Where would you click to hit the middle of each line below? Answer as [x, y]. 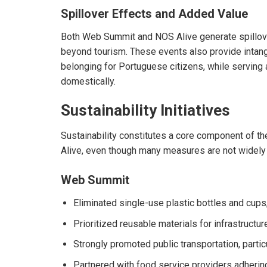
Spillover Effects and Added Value [154, 13]
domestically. [88, 81]
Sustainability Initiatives [145, 111]
